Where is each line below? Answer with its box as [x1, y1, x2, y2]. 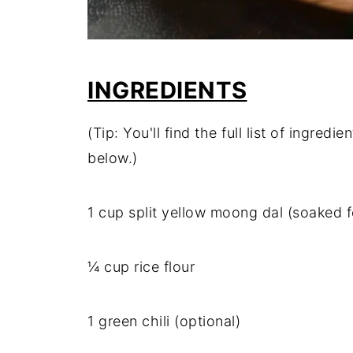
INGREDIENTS [87, 76, 247, 104]
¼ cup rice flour [87, 258, 195, 275]
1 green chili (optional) [87, 313, 240, 329]
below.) [87, 150, 138, 166]
